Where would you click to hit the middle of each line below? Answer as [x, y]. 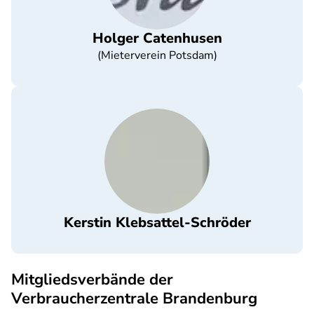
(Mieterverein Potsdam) [157, 55]
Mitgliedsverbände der [92, 280]
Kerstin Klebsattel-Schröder [157, 223]
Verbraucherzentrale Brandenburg [134, 299]
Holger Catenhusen [157, 38]
